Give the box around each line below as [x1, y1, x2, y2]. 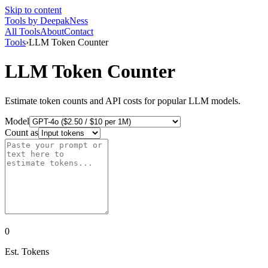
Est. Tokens [5, 246, 49, 257]
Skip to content [5, 5, 62, 15]
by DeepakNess [28, 16, 88, 26]
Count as [5, 127, 38, 138]
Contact [64, 26, 93, 36]
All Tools [5, 26, 40, 36]
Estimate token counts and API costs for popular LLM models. [5, 95, 240, 106]
